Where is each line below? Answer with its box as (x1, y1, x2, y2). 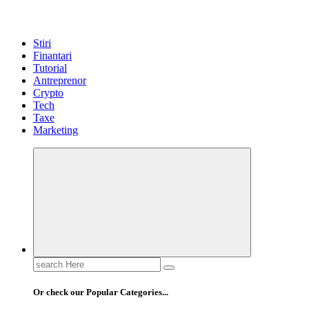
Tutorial (33, 62, 67, 74)
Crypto (33, 87, 63, 99)
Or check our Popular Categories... (33, 287, 168, 298)
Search (32, 257, 62, 269)
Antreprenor (33, 74, 86, 87)
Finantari (33, 50, 72, 62)
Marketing (33, 124, 78, 137)
